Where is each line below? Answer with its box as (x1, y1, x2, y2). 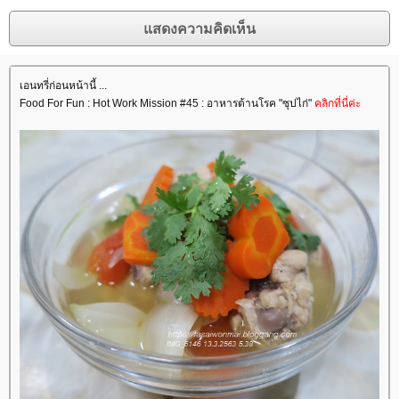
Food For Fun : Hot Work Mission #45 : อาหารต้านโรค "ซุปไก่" (20, 97, 314, 110)
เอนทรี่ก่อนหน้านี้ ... (20, 79, 107, 93)
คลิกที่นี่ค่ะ (314, 97, 361, 110)
